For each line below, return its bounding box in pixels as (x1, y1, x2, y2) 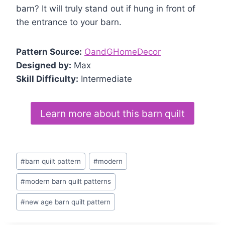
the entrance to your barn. (16, 17, 122, 28)
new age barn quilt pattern (25, 197, 111, 206)
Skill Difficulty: (16, 74, 78, 84)
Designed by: (16, 60, 71, 71)
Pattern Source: (16, 47, 82, 57)
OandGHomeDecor (84, 47, 161, 57)
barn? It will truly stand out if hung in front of (16, 4, 195, 14)
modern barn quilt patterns (25, 177, 111, 186)
